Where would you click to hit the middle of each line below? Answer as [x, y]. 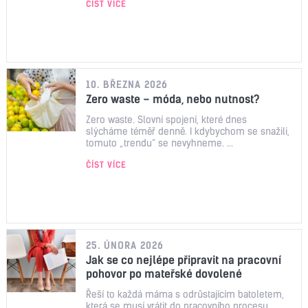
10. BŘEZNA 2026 [127, 84]
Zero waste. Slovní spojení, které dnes [166, 119]
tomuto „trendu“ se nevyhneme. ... [159, 143]
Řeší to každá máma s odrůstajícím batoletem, [185, 294]
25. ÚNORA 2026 [125, 245]
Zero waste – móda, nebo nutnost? [173, 99]
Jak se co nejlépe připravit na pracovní [184, 260]
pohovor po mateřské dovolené [164, 273]
